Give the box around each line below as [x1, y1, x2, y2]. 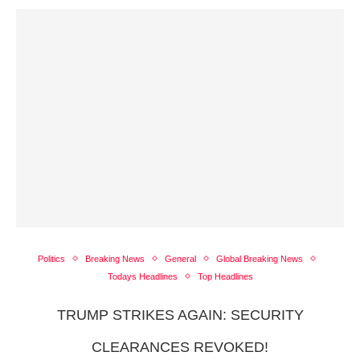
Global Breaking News [215, 253, 303, 264]
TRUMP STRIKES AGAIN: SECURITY [56, 306, 304, 323]
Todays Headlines [107, 271, 178, 281]
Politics [37, 253, 65, 264]
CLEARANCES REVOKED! [92, 338, 268, 355]
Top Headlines [197, 271, 253, 281]
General [164, 253, 196, 264]
